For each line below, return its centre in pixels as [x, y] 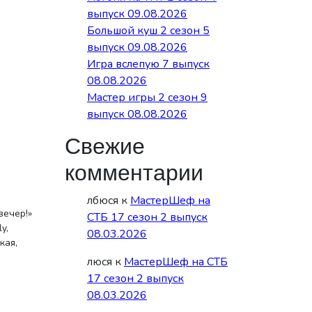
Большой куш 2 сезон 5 [148, 31]
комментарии [134, 173]
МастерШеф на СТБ [176, 262]
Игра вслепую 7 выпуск [148, 64]
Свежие [105, 147]
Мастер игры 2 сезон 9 [147, 97]
